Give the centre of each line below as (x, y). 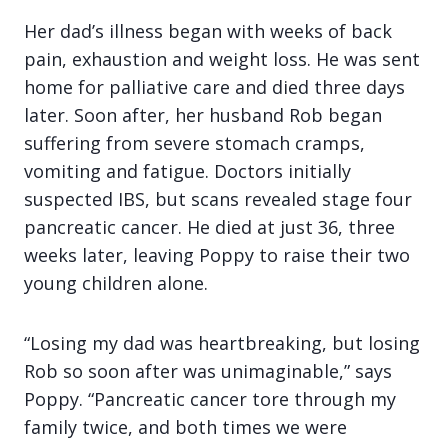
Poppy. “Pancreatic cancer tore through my (210, 399)
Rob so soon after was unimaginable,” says (208, 371)
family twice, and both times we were (185, 427)
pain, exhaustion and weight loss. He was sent (222, 59)
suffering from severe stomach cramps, (194, 143)
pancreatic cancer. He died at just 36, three (209, 227)
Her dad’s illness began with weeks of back (208, 31)
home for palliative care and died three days (214, 87)
